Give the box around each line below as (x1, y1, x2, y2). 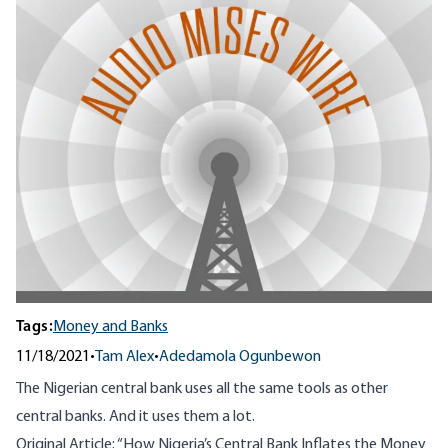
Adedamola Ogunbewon (159, 349, 321, 366)
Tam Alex (95, 349, 154, 366)
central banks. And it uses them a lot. (16, 409, 255, 426)
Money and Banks (53, 319, 168, 336)
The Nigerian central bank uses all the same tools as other (16, 381, 388, 398)
